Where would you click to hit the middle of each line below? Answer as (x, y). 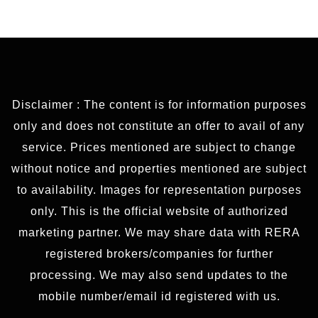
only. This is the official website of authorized (159, 211)
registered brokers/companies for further (159, 253)
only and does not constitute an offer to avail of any (159, 126)
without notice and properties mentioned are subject (159, 168)
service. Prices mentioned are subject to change (159, 147)
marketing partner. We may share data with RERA (159, 232)
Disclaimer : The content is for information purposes (159, 104)
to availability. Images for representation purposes (159, 190)
